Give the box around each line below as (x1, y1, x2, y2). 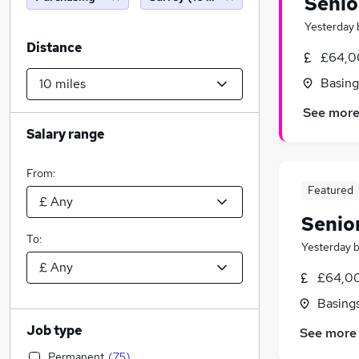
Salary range (26, 126, 104, 143)
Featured (307, 183, 353, 198)
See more (300, 325, 357, 342)
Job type (26, 322, 82, 339)
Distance (26, 39, 82, 56)
